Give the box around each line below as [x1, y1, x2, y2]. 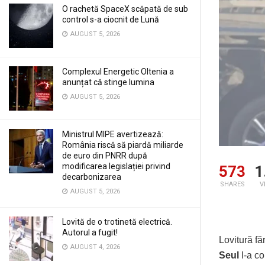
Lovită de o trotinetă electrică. [62, 217, 172, 227]
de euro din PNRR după [62, 151, 147, 160]
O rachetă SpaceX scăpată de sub [62, 4, 188, 14]
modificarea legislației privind [62, 161, 170, 171]
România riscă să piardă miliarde [62, 140, 183, 150]
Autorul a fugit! [62, 228, 118, 237]
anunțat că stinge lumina [62, 77, 154, 87]
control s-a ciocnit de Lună [62, 15, 159, 24]
